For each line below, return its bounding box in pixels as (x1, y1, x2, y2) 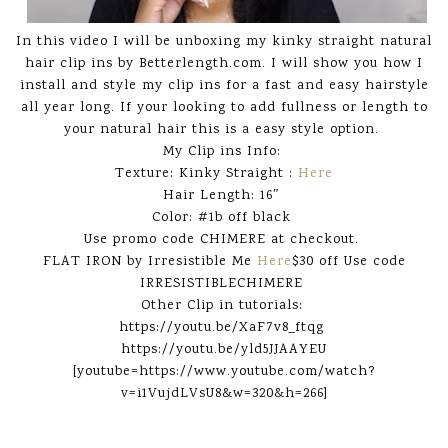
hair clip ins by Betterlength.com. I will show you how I (25, 54, 423, 74)
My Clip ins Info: (162, 142, 286, 162)
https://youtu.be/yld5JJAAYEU (121, 340, 327, 360)
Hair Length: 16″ (163, 186, 285, 206)
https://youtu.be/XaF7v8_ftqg (119, 318, 329, 338)
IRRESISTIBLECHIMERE (140, 274, 308, 294)
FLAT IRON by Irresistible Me (42, 252, 257, 272)
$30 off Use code (291, 252, 406, 272)
